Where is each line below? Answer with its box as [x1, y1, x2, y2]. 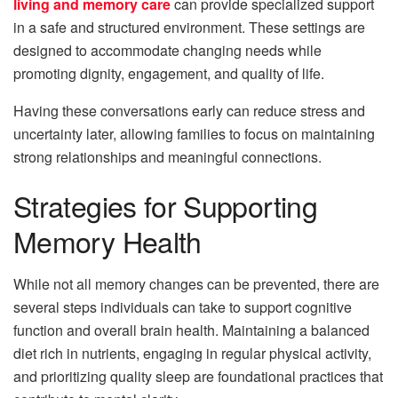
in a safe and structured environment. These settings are [13, 16, 365, 37]
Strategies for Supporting [13, 184, 317, 226]
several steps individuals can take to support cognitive [13, 296, 352, 317]
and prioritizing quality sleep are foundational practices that [13, 365, 383, 386]
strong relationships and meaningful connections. [13, 146, 322, 167]
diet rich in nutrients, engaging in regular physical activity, [13, 342, 371, 363]
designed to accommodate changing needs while [13, 39, 322, 60]
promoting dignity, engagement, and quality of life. [13, 62, 324, 84]
